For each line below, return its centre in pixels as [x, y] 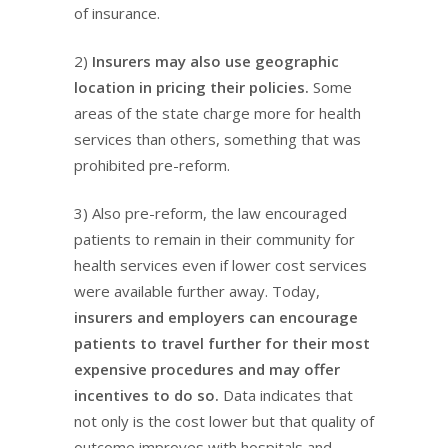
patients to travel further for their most [222, 343]
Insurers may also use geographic [215, 61]
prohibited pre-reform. [152, 165]
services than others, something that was [217, 139]
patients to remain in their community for [214, 239]
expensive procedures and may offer [207, 369]
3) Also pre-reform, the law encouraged [210, 213]
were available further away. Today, [197, 291]
